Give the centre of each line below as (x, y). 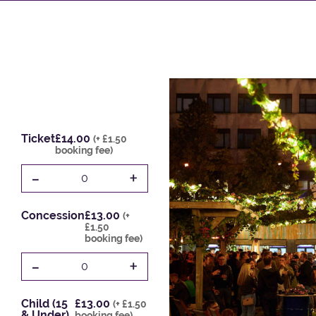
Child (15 (44, 304)
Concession (53, 216)
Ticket (38, 139)
